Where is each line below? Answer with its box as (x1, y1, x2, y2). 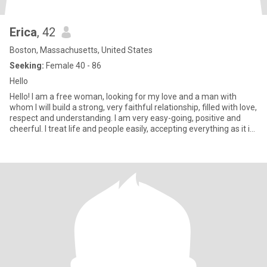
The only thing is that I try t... (10, 135, 113, 144)
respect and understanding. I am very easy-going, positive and (10, 113, 241, 123)
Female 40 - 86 (44, 61, 101, 70)
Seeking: (10, 61, 44, 70)
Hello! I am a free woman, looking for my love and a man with (10, 92, 237, 101)
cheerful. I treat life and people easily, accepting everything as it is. (10, 124, 256, 133)
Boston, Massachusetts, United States (10, 45, 153, 55)
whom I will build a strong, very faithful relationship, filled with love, (10, 103, 257, 112)
